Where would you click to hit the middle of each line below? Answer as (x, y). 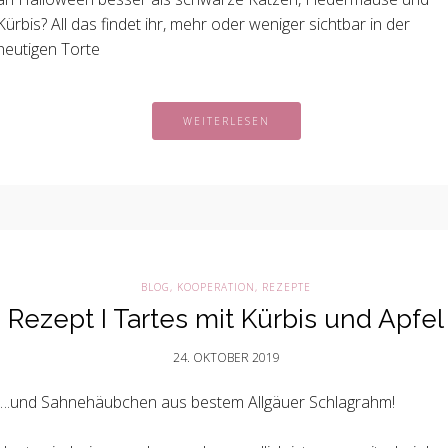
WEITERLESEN (226, 121)
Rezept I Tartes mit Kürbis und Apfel (226, 319)
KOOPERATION (216, 287)
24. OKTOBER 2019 (226, 357)
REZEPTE (286, 287)
